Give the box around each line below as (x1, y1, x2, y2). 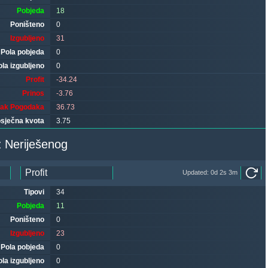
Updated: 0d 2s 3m (182, 169, 237, 176)
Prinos (22, 89, 44, 98)
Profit (26, 75, 44, 84)
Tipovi (24, 188, 44, 196)
